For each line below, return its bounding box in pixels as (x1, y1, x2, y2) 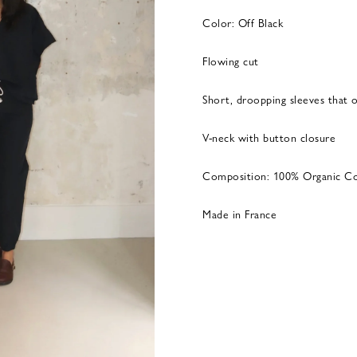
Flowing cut (202, 53, 259, 69)
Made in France (202, 206, 277, 222)
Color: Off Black (202, 14, 283, 30)
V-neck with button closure (202, 129, 335, 145)
